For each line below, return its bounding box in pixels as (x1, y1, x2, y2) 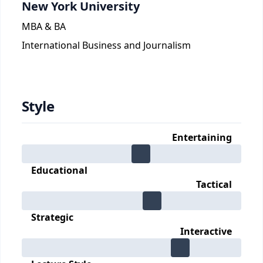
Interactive (180, 225, 232, 238)
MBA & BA (22, 20, 66, 33)
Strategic (31, 211, 73, 224)
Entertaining (172, 131, 232, 144)
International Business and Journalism (22, 39, 191, 52)
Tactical (196, 178, 232, 191)
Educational (31, 164, 87, 177)
